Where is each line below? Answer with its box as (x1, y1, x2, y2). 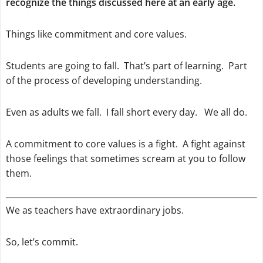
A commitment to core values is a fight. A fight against (5, 137, 245, 150)
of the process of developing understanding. (5, 74, 202, 87)
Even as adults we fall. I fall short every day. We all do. (5, 105, 247, 119)
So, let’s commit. (5, 235, 78, 249)
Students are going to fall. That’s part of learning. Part (5, 59, 247, 73)
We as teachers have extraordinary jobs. (5, 204, 184, 217)
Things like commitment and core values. (5, 28, 187, 41)
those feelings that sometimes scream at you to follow (5, 151, 245, 165)
